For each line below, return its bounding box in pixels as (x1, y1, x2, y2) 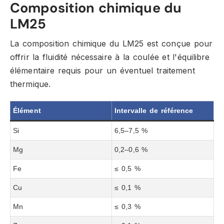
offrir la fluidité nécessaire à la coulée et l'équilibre (10, 52, 210, 62)
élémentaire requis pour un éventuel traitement (10, 65, 195, 75)
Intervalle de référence (114, 106, 193, 114)
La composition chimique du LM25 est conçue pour (10, 38, 212, 48)
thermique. (10, 79, 50, 89)
